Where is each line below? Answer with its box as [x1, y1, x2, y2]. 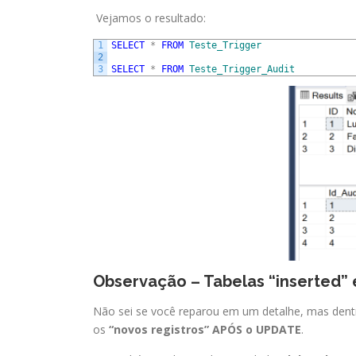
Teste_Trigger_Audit [189, 63, 295, 75]
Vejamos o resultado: [96, 10, 206, 25]
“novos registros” [109, 321, 209, 337]
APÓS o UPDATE [212, 321, 301, 337]
